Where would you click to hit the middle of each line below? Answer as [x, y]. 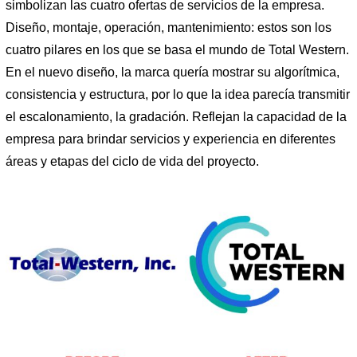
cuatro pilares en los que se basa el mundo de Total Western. [177, 50]
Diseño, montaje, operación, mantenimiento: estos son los [169, 28]
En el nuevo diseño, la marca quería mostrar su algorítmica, [173, 73]
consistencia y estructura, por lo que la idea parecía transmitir [178, 95]
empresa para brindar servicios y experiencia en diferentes [171, 139]
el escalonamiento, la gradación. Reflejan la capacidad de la [176, 117]
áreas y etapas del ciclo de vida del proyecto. [132, 162]
